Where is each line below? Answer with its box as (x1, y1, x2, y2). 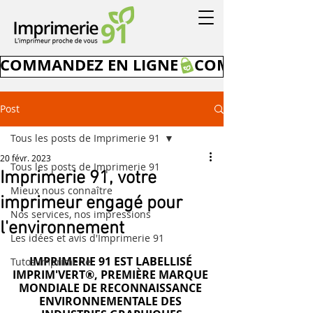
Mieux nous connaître (10, 184, 112, 197)
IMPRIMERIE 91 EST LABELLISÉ (29, 254, 195, 269)
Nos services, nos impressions (10, 208, 151, 221)
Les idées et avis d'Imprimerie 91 (10, 231, 164, 245)
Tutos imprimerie (10, 255, 91, 268)
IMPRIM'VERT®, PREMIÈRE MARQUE (13, 267, 211, 282)
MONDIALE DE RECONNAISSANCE (19, 280, 205, 296)
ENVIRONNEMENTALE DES (39, 293, 184, 309)
